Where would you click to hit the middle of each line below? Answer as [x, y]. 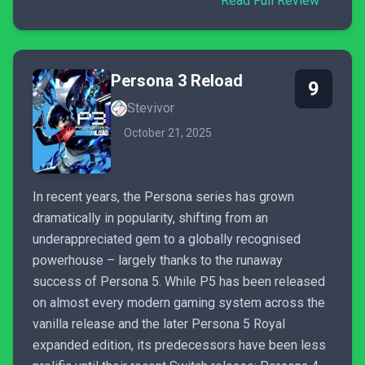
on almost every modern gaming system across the [179, 303]
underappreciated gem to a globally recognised [167, 239]
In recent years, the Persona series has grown [163, 197]
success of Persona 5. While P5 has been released [179, 281]
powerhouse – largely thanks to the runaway [158, 260]
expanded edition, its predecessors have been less [179, 345]
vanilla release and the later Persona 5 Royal [159, 324]
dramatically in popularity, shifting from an [150, 218]
